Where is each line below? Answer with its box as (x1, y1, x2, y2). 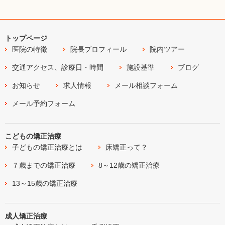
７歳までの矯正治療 (12, 161, 76, 169)
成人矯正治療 (5, 211, 47, 220)
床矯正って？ (105, 143, 148, 151)
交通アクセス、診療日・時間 (12, 63, 104, 71)
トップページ (5, 34, 47, 42)
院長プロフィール (70, 45, 127, 53)
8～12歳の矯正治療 (98, 161, 160, 169)
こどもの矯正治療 (5, 132, 61, 140)
